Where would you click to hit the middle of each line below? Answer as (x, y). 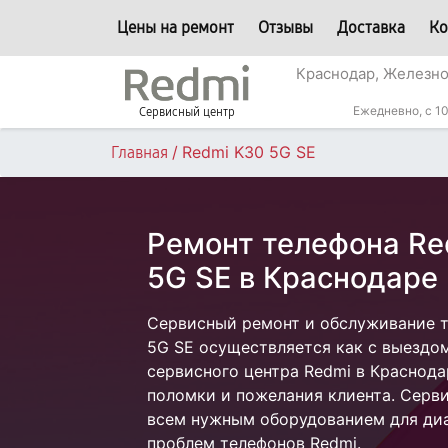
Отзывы (285, 27)
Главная (139, 152)
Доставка (371, 27)
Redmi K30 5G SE (249, 152)
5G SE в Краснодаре (292, 277)
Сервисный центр (187, 112)
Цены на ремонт (175, 27)
